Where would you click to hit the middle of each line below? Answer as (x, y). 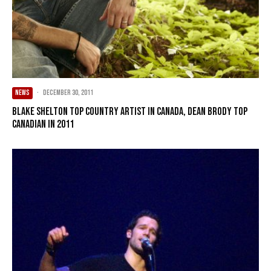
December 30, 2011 (68, 93)
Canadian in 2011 (43, 124)
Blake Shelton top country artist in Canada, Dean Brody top (130, 111)
